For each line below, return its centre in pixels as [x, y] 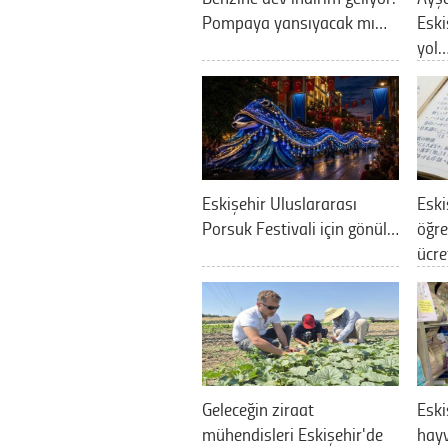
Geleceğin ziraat [258, 408]
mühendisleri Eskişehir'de [292, 433]
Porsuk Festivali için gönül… [300, 227]
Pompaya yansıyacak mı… [294, 21]
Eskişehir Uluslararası [279, 202]
